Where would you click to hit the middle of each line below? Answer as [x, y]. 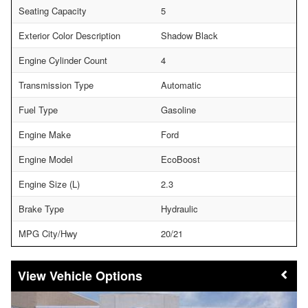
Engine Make [45, 134]
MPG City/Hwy [48, 233]
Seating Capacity [53, 10]
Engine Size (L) [49, 184]
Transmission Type [56, 85]
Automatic [181, 85]
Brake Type [41, 208]
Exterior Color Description [69, 35]
